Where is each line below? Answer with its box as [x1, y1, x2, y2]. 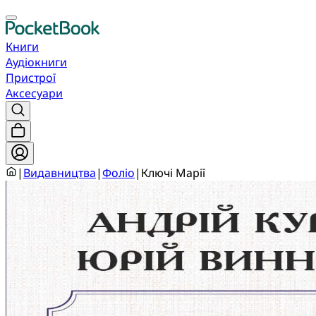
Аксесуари [6, 85, 63, 101]
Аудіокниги [6, 54, 67, 70]
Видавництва [23, 165, 96, 181]
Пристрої [6, 70, 56, 85]
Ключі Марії [141, 165, 205, 181]
